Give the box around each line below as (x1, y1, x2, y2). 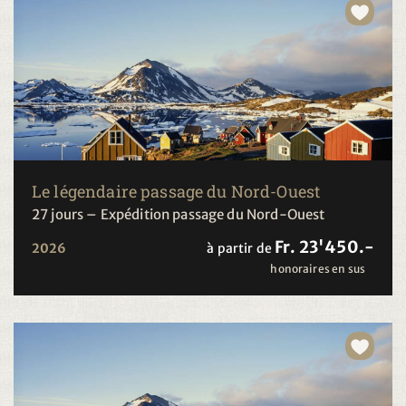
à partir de (207, 239, 273, 256)
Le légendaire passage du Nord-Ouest (32, 179, 321, 202)
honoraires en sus (270, 261, 365, 275)
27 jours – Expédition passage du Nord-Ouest (32, 205, 325, 223)
